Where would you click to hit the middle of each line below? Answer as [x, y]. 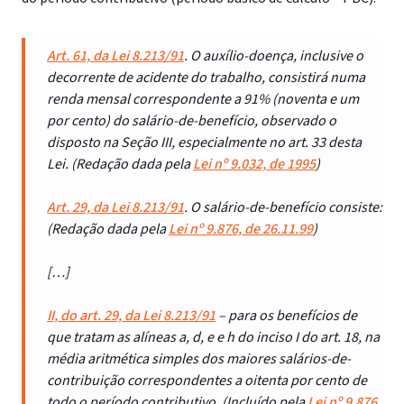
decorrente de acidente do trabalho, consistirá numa [206, 78]
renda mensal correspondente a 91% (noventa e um [203, 99]
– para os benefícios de [286, 316]
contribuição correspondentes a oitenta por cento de [207, 381]
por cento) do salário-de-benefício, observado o [192, 121]
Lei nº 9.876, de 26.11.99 [241, 229]
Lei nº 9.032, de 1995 [254, 164]
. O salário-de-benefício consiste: [283, 207]
